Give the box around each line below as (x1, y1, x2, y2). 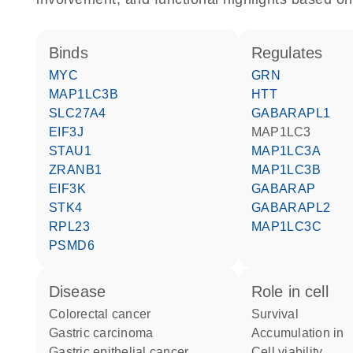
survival (260, 307, 299, 321)
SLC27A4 (58, 106, 106, 120)
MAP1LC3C (262, 220, 322, 233)
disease (60, 283, 106, 300)
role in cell (262, 283, 329, 300)
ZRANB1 (57, 163, 102, 176)
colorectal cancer (58, 307, 151, 321)
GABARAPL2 (261, 201, 331, 214)
